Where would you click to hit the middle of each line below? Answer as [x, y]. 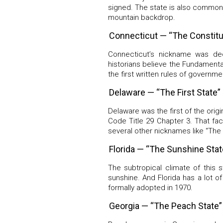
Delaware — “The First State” [165, 92]
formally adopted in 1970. [150, 187]
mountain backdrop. [142, 17]
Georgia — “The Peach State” [166, 206]
